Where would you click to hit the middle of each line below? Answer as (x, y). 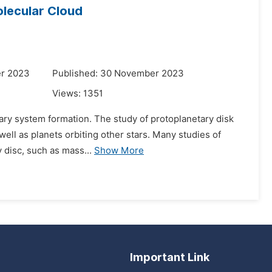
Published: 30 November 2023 (118, 73)
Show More (119, 151)
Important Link (170, 257)
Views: (68, 93)
